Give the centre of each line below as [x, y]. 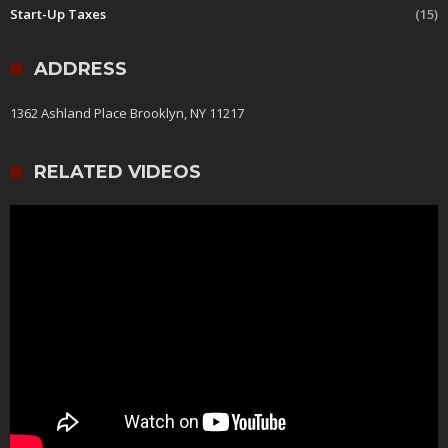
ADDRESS [80, 69]
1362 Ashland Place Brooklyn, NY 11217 [127, 113]
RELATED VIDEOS [117, 172]
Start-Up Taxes [58, 14]
